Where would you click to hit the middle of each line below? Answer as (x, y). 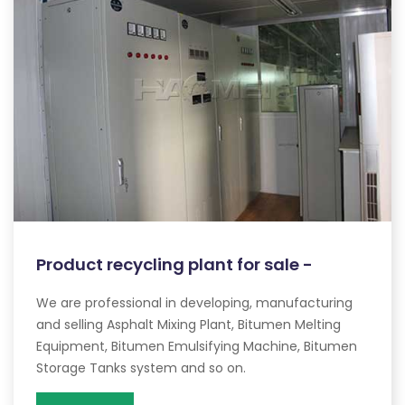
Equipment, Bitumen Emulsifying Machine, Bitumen (197, 346)
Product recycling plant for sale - (174, 264)
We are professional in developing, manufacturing (194, 302)
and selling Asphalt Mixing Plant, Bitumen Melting (188, 324)
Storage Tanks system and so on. (141, 367)
